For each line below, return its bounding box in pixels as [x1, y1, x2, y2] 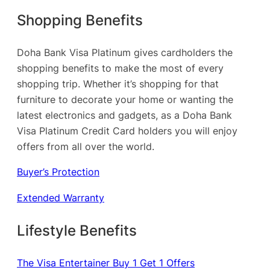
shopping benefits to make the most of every [17, 62, 224, 75]
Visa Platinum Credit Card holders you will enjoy [17, 125, 237, 137]
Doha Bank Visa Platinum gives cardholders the [17, 46, 233, 59]
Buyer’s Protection [17, 166, 99, 178]
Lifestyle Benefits [17, 221, 137, 239]
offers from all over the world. [17, 140, 154, 153]
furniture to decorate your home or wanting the [17, 93, 233, 106]
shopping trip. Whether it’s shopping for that [17, 78, 219, 90]
